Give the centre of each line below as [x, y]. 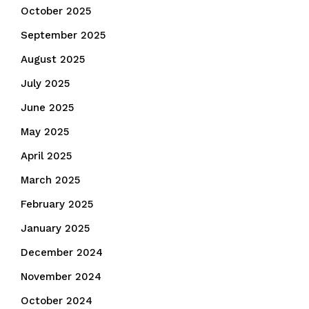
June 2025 [47, 108]
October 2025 [56, 11]
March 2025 [50, 180]
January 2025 [55, 228]
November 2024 [61, 277]
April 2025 [46, 156]
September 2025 [63, 35]
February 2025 [57, 204]
